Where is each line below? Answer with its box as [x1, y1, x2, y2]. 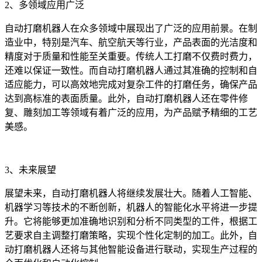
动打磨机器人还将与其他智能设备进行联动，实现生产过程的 [5, 244, 257, 254]
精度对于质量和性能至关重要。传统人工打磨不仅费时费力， [5, 51, 257, 61]
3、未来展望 [5, 164, 56, 175]
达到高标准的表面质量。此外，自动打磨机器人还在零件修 [5, 93, 248, 104]
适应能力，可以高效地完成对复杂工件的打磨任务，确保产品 [5, 79, 257, 89]
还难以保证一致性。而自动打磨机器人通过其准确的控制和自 [5, 65, 257, 75]
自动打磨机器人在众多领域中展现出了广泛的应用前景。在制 [5, 23, 257, 33]
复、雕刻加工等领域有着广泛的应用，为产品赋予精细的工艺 [5, 107, 257, 118]
